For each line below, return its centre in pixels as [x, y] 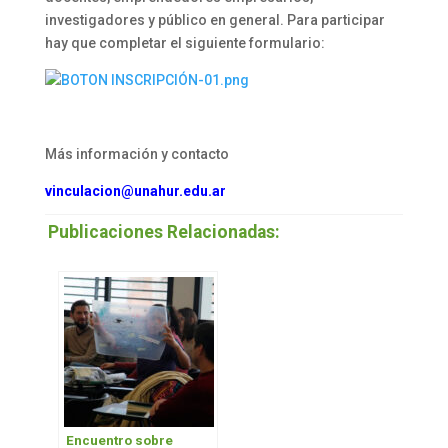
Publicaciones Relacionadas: [164, 232]
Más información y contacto [136, 154]
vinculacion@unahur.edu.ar [135, 191]
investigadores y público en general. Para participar [214, 20]
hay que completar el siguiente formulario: [186, 43]
